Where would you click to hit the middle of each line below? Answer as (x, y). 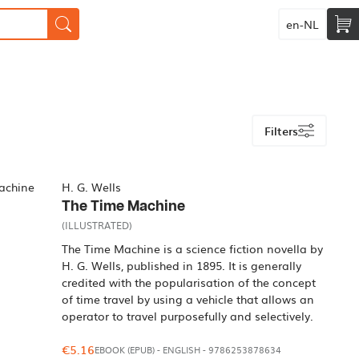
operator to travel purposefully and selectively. (188, 316)
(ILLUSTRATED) (97, 225)
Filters (281, 131)
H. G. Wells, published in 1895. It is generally (182, 265)
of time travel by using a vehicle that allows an (188, 299)
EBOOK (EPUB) (125, 350)
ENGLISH (182, 350)
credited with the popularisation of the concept (189, 282)
